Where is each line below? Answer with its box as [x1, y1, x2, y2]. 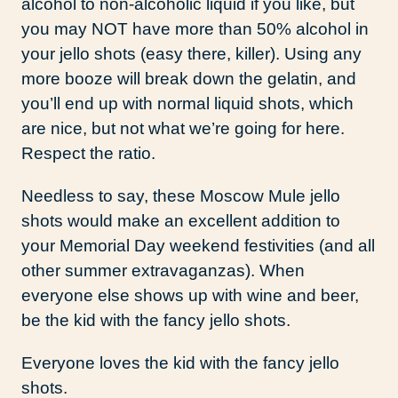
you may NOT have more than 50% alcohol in [21, 20, 369, 39]
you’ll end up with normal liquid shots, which [21, 94, 354, 114]
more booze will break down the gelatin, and [21, 69, 356, 89]
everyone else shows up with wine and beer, [21, 286, 359, 306]
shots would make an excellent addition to [21, 211, 340, 231]
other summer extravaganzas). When [21, 261, 305, 281]
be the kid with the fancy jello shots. [21, 311, 291, 330]
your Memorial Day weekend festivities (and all [21, 236, 375, 256]
